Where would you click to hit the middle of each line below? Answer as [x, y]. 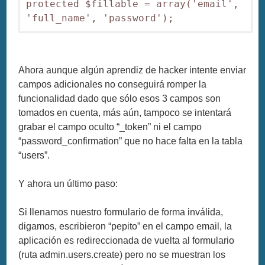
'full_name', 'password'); [100, 18]
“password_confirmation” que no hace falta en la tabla [131, 141]
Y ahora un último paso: [68, 183]
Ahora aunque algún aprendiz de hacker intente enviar [132, 70]
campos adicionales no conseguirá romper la [113, 84]
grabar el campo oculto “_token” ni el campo [110, 127]
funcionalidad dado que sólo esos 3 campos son [120, 98]
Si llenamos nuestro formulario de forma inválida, [121, 212]
